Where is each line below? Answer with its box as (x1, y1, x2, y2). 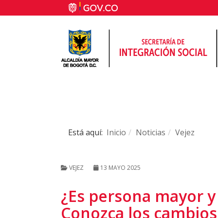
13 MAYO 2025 (100, 163, 141, 172)
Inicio (107, 127, 126, 138)
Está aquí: (68, 127, 107, 138)
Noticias (136, 127, 165, 138)
